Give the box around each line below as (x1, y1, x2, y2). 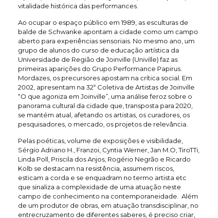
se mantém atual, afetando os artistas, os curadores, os (18, 110, 190, 119)
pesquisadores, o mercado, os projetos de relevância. (18, 120, 188, 128)
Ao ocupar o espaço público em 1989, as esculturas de (18, 18, 188, 26)
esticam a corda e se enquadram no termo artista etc (18, 173, 186, 182)
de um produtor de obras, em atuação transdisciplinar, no (18, 201, 199, 209)
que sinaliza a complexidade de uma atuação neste (18, 182, 181, 191)
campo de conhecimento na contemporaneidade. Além (18, 192, 198, 200)
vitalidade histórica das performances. (18, 1, 138, 10)
